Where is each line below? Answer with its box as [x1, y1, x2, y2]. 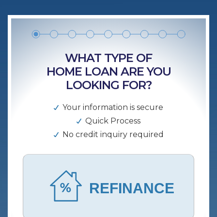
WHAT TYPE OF [65, 50, 152, 65]
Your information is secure [62, 102, 163, 112]
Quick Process [85, 116, 140, 125]
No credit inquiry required [62, 129, 164, 139]
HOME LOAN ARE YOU [46, 64, 171, 78]
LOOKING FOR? [65, 77, 152, 92]
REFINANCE [89, 179, 174, 196]
